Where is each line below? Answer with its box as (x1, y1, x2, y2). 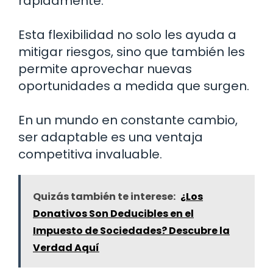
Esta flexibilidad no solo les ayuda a (18, 26, 236, 44)
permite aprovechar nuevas (18, 60, 192, 78)
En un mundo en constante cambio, (18, 112, 238, 129)
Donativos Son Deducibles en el (33, 207, 194, 221)
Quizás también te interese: (33, 190, 175, 204)
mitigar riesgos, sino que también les (18, 43, 245, 61)
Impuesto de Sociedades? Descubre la (33, 224, 230, 238)
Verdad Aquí (33, 241, 99, 255)
